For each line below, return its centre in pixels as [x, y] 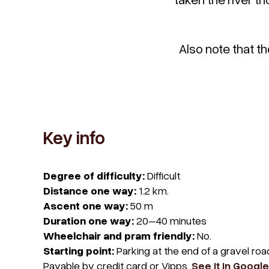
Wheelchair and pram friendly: [119, 235]
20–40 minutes [170, 220]
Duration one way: [89, 220]
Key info [74, 137]
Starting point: [79, 250]
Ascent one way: [86, 205]
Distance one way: [90, 190]
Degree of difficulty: [94, 175]
